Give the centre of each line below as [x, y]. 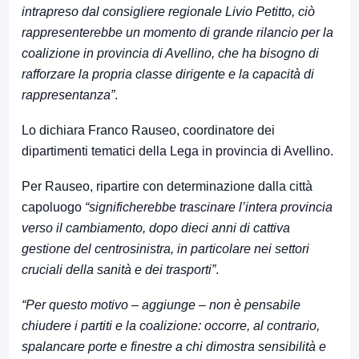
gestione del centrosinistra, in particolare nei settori [165, 249]
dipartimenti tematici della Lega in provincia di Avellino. [177, 151]
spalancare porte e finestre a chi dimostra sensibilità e [174, 347]
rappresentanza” [68, 95]
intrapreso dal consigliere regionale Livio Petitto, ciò [168, 12]
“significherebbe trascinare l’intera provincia [209, 208]
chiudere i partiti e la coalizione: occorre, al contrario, [171, 326]
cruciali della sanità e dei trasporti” [119, 270]
